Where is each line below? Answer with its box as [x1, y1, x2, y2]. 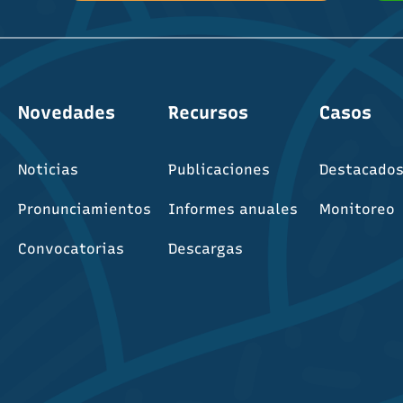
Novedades [17, 102, 115, 123]
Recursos [168, 102, 249, 123]
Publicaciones [168, 161, 271, 178]
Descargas [168, 240, 244, 257]
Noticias [17, 161, 78, 178]
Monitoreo [318, 201, 395, 218]
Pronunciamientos [17, 201, 151, 218]
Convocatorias [17, 240, 124, 257]
